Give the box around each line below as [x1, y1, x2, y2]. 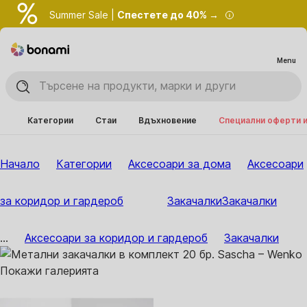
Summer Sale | [49, 9, 117, 21]
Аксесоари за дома [128, 157, 231, 171]
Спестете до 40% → [117, 9, 219, 21]
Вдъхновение [138, 115, 197, 125]
